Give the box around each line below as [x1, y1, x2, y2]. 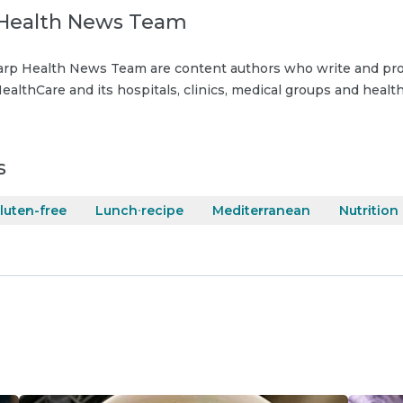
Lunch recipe [95, 202, 184, 219]
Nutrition [339, 202, 399, 219]
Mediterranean [212, 202, 310, 219]
